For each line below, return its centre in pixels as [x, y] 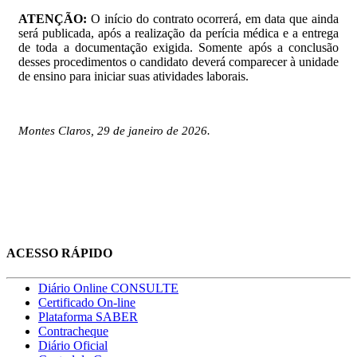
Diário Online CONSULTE [108, 288]
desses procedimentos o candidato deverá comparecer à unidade [178, 61]
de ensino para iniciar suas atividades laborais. [133, 76]
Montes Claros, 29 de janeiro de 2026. [114, 130]
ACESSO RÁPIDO [59, 253]
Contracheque [73, 331]
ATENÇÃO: [53, 18]
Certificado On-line [87, 303]
